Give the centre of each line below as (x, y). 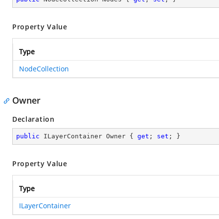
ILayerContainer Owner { (88, 136)
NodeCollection (44, 69)
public (28, 136)
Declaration (33, 119)
